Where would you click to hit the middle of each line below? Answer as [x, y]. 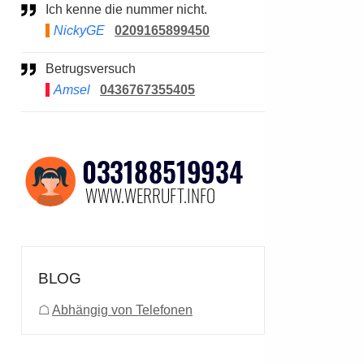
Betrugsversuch [95, 69]
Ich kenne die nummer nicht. [128, 9]
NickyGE [79, 30]
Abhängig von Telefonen [122, 310]
